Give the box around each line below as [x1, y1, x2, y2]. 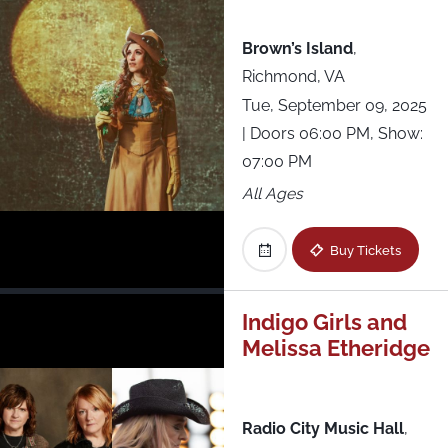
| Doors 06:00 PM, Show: [241, 124, 423, 144]
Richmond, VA [241, 67, 345, 87]
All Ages [241, 184, 303, 204]
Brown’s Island [241, 39, 353, 59]
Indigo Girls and [241, 308, 407, 335]
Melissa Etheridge [241, 334, 430, 361]
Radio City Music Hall [241, 418, 404, 438]
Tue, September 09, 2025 [241, 96, 427, 116]
